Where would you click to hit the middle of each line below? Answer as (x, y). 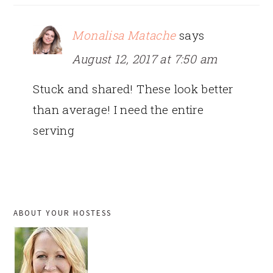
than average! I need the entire (119, 109)
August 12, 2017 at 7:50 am (145, 58)
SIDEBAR (44, 225)
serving (54, 130)
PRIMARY (45, 204)
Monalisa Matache (124, 35)
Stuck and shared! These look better (133, 88)
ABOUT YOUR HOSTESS (63, 213)
